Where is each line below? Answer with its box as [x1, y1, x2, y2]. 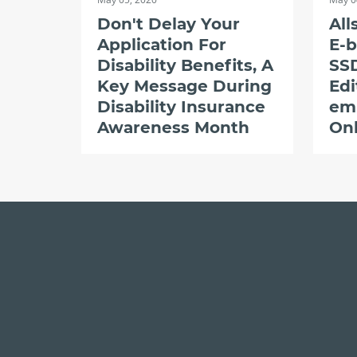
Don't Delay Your [97, 14, 240, 33]
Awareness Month [97, 118, 249, 137]
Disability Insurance [97, 97, 265, 116]
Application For [97, 35, 226, 54]
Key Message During [97, 76, 272, 96]
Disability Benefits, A [97, 56, 273, 75]
